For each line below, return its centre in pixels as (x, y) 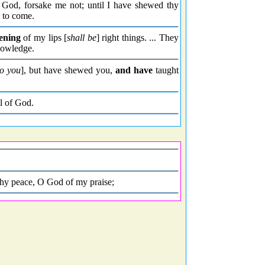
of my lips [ (44, 38)
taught (166, 70)
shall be (82, 38)
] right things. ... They (138, 38)
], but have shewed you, (68, 70)
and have (134, 70)
